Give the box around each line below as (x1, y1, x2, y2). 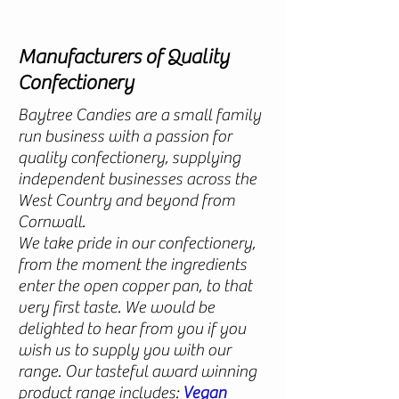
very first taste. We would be (18, 297, 215, 317)
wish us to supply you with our (18, 340, 231, 360)
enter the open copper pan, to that (18, 276, 252, 296)
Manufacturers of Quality (18, 45, 229, 69)
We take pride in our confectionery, (18, 233, 256, 253)
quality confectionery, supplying (18, 148, 240, 167)
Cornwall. (18, 212, 89, 232)
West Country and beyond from (18, 191, 235, 210)
